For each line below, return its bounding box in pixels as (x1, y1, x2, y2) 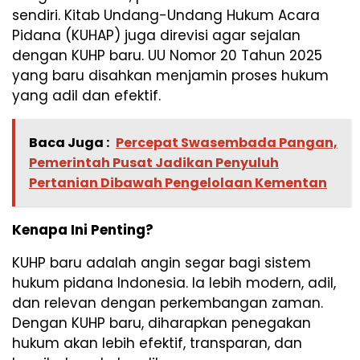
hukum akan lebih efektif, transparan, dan (12, 333, 302, 353)
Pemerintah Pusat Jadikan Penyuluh (29, 153, 279, 172)
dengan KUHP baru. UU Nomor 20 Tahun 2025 (12, 45, 322, 65)
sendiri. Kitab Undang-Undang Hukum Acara (12, 5, 320, 25)
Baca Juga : (29, 133, 109, 152)
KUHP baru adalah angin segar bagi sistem (12, 252, 311, 272)
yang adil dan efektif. (12, 85, 161, 105)
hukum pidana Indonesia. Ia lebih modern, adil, (12, 272, 336, 292)
